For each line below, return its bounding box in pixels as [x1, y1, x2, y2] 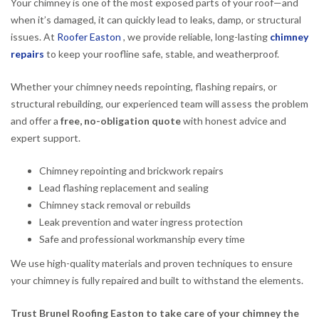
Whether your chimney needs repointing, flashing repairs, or [11, 80, 277, 93]
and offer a [11, 114, 61, 127]
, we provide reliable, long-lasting [123, 30, 270, 43]
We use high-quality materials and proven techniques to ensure [11, 256, 293, 269]
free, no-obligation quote [61, 114, 181, 127]
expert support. [11, 131, 80, 144]
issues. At [11, 30, 57, 43]
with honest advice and [181, 114, 286, 127]
